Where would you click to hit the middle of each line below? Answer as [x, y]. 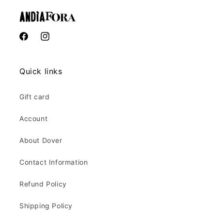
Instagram [57, 42]
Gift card [35, 97]
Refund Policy [43, 184]
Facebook [35, 42]
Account [34, 118]
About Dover [41, 140]
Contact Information [54, 162]
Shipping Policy [46, 206]
